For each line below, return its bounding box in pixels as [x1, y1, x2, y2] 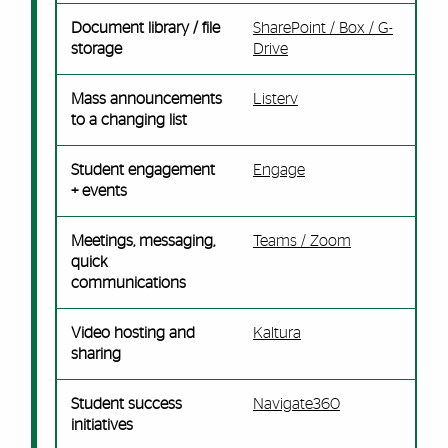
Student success [70, 396, 182, 412]
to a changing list [70, 112, 187, 128]
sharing [70, 346, 121, 362]
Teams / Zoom [252, 233, 351, 249]
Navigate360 [252, 396, 340, 412]
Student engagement [70, 162, 215, 178]
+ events [70, 183, 127, 199]
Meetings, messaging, [70, 233, 215, 249]
